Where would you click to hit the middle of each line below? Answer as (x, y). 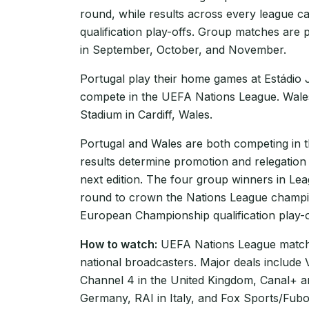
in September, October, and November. (183, 49)
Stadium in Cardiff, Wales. (146, 114)
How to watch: (119, 244)
